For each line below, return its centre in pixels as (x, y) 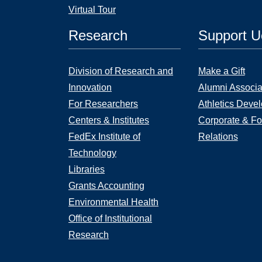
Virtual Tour (92, 10)
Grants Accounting (106, 186)
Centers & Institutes (109, 120)
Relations (218, 137)
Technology (92, 153)
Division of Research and (121, 71)
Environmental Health (113, 202)
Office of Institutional (110, 218)
